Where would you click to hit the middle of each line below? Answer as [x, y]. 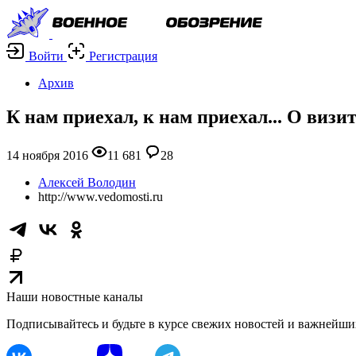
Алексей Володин [87, 182]
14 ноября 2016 [47, 155]
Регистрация [123, 56]
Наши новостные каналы [75, 296]
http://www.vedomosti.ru [101, 196]
